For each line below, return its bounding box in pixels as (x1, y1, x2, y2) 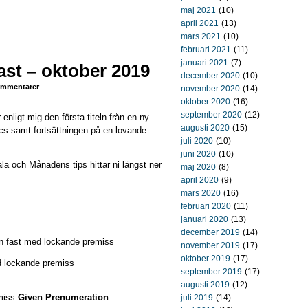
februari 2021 (181, 45, 231, 54)
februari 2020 (181, 201, 231, 211)
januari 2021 (181, 58, 228, 67)
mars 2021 (181, 32, 221, 41)
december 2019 (181, 228, 240, 237)
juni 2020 (181, 149, 216, 159)
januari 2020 (181, 214, 228, 224)
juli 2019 (181, 293, 213, 302)
